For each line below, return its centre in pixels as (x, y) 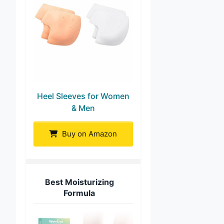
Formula (79, 193)
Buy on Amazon (89, 134)
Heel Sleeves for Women (83, 96)
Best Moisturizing (79, 182)
